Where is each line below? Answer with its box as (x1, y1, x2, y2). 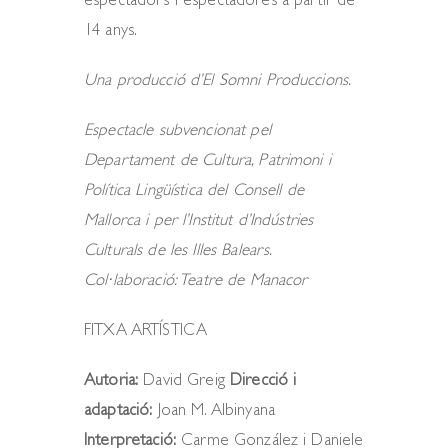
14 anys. (84, 23, 138, 40)
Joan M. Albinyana (152, 403, 275, 420)
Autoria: (84, 373, 139, 390)
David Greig (138, 373, 230, 390)
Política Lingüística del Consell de (84, 183, 304, 200)
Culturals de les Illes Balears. (84, 243, 272, 260)
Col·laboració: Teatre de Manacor (84, 273, 308, 290)
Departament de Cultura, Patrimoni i (84, 153, 331, 170)
